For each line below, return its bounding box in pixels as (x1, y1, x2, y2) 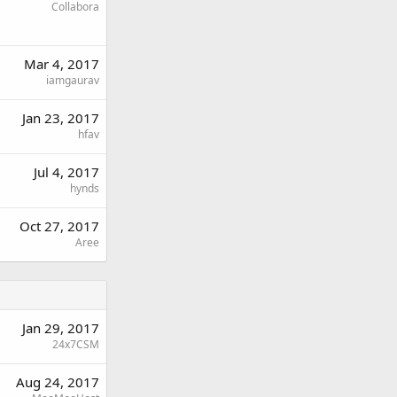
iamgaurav (46, 72, 99, 88)
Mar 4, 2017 (24, 54, 99, 73)
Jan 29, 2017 (22, 318, 99, 337)
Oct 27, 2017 (19, 216, 99, 235)
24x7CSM (52, 336, 99, 352)
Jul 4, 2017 (34, 162, 99, 181)
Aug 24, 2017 (16, 372, 99, 391)
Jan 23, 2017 (22, 108, 99, 127)
